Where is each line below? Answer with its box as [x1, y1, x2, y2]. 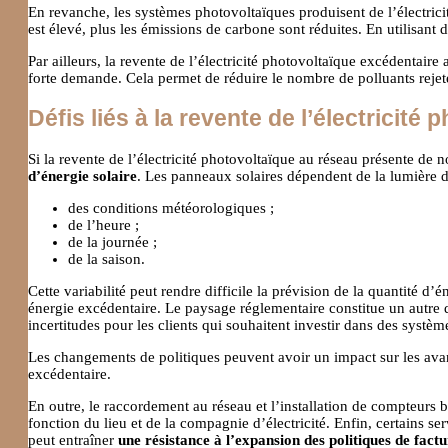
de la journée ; [68, 233, 157, 250]
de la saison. [68, 250, 145, 267]
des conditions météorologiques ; [68, 199, 274, 216]
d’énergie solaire [28, 167, 137, 184]
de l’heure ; [68, 216, 139, 233]
